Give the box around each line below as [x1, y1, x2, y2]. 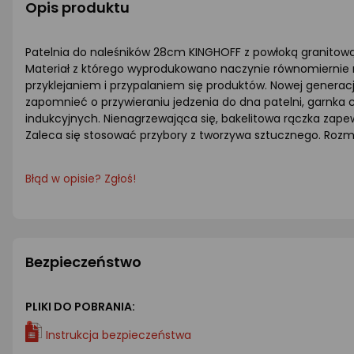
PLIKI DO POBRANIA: [25, 299, 135, 314]
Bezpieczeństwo [25, 252, 141, 272]
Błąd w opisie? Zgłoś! [25, 171, 136, 186]
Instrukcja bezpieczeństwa [46, 326, 191, 343]
